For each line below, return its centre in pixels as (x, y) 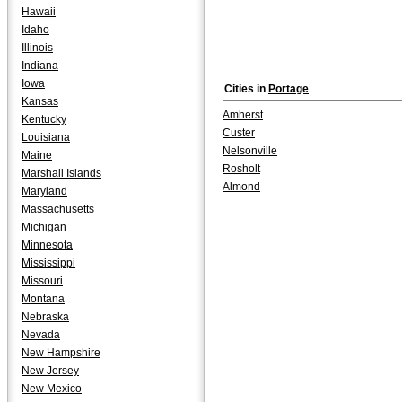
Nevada (41, 335)
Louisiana (46, 137)
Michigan (44, 227)
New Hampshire (61, 353)
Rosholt (241, 169)
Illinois (37, 48)
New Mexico (52, 389)
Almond (241, 187)
